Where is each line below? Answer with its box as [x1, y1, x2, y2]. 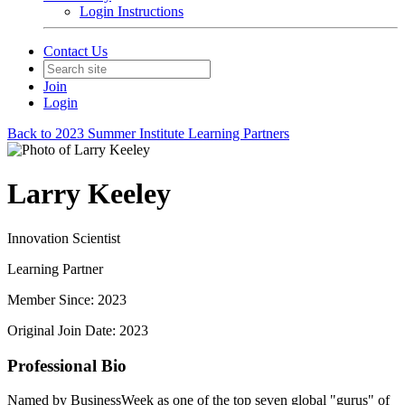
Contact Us [43, 43, 108, 59]
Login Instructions [80, 4, 184, 19]
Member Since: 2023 [7, 291, 127, 307]
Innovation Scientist [7, 230, 120, 246]
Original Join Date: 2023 [7, 322, 148, 338]
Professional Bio [7, 355, 127, 375]
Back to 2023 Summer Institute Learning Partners [7, 126, 289, 141]
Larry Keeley [7, 177, 171, 211]
